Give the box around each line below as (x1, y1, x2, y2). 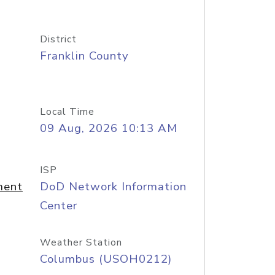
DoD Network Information (39, 179, 187, 195)
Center (39, 198, 77, 214)
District (39, 33, 77, 46)
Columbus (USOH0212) (39, 251, 172, 267)
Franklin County (39, 48, 129, 64)
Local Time (39, 105, 95, 118)
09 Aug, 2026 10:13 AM (39, 120, 177, 136)
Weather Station (39, 236, 122, 249)
